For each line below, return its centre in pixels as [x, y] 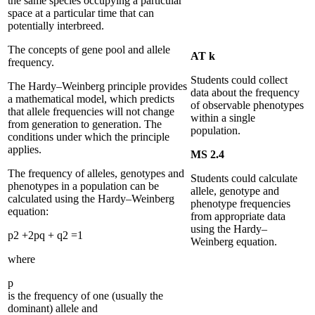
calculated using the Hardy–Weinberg [91, 198]
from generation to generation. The [85, 124]
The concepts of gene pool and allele [89, 49]
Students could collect [239, 79]
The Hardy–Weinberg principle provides [97, 86]
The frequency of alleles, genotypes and [96, 173]
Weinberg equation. [234, 241]
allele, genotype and [235, 191]
